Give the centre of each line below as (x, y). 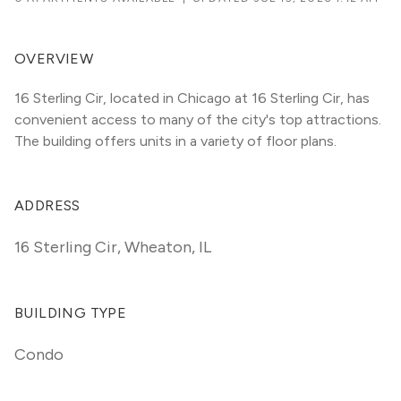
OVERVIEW (54, 59)
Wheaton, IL (168, 247)
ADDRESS (47, 205)
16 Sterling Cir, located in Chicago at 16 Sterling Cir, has (192, 98)
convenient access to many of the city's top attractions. (198, 119)
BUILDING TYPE (71, 313)
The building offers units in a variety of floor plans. (177, 141)
